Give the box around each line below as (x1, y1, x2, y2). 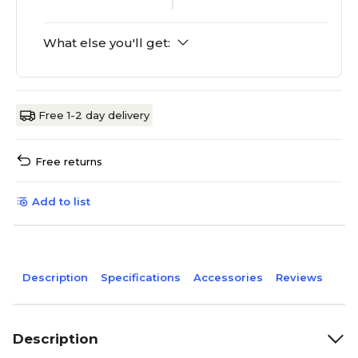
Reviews (276, 271, 323, 284)
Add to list (32, 195, 90, 209)
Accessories (193, 271, 263, 284)
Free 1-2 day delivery (38, 109, 149, 122)
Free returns (35, 155, 102, 169)
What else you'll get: (43, 35, 170, 51)
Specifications (101, 271, 181, 284)
